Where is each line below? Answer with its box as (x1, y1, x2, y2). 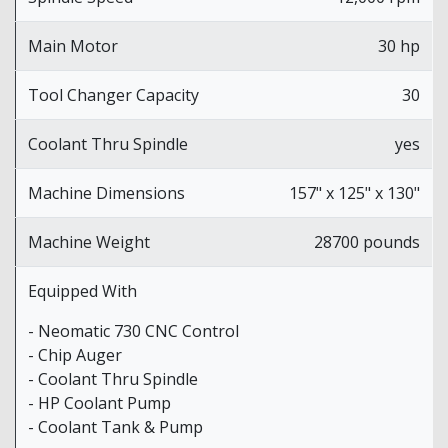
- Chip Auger (28, 343, 122, 366)
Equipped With (28, 279, 137, 302)
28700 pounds (314, 230, 420, 253)
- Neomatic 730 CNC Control (28, 319, 239, 342)
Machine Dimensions (28, 181, 185, 204)
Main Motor (28, 34, 118, 57)
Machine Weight (28, 230, 150, 253)
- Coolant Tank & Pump (28, 415, 203, 438)
